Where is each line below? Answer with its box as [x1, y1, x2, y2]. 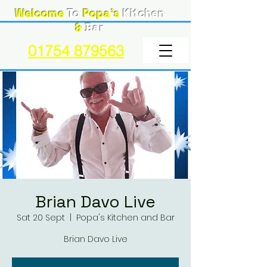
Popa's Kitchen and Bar [76, 212, 175, 223]
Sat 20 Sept [16, 212, 65, 223]
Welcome [14, 6, 64, 21]
